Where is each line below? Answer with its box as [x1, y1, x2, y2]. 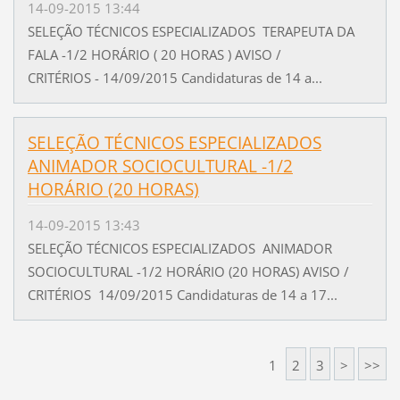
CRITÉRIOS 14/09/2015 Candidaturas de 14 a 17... [27, 286, 337, 304]
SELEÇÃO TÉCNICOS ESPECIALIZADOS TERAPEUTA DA [27, 21, 354, 40]
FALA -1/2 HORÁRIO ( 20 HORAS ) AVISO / [27, 45, 281, 63]
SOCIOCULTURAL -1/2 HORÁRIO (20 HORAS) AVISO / [27, 262, 349, 281]
